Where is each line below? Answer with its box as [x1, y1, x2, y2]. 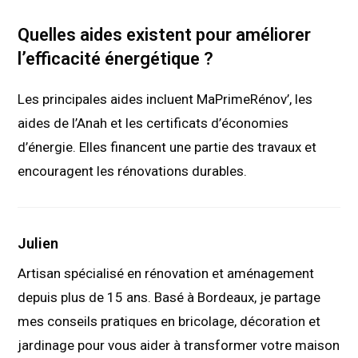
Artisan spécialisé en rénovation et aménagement [18, 265, 315, 282]
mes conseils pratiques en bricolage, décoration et [18, 313, 321, 330]
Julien [18, 235, 59, 253]
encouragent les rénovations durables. [18, 163, 248, 180]
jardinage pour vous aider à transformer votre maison [18, 337, 340, 354]
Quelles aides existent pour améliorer [18, 25, 312, 46]
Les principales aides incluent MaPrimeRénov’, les [18, 91, 313, 108]
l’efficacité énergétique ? [18, 49, 214, 70]
